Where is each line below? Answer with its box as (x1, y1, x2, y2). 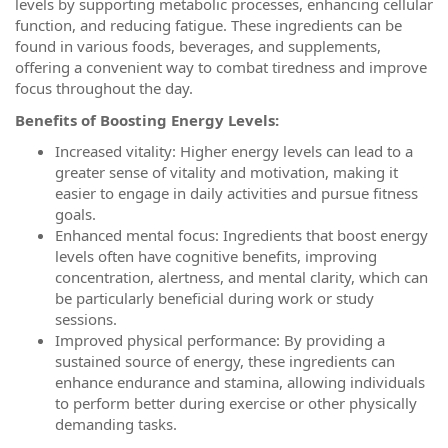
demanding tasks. (55, 414, 177, 434)
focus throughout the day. (15, 78, 193, 98)
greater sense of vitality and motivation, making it (55, 162, 398, 182)
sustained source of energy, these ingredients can (55, 351, 395, 371)
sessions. (55, 309, 117, 329)
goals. (55, 204, 96, 224)
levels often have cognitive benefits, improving (55, 246, 377, 266)
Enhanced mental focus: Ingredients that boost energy (55, 225, 428, 245)
